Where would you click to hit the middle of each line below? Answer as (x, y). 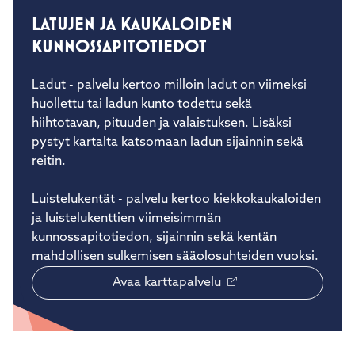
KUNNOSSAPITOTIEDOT (119, 46)
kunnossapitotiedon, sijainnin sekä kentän (154, 238)
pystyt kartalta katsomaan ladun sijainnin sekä (168, 143)
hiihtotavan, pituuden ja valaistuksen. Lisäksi (162, 124)
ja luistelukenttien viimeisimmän (126, 219)
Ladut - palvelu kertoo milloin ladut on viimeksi (169, 86)
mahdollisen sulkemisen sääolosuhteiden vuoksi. (175, 257)
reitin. (49, 162)
